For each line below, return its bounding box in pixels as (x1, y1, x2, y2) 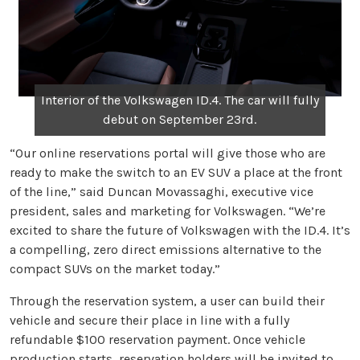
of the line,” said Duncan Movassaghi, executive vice (10, 183, 313, 199)
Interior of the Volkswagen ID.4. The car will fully (40, 92, 319, 108)
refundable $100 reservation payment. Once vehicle (10, 331, 305, 347)
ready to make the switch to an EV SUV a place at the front (10, 164, 342, 180)
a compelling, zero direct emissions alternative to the (10, 241, 321, 257)
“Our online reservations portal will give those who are (10, 145, 325, 161)
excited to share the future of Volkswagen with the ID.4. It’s (10, 222, 350, 238)
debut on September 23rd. (103, 111, 257, 127)
